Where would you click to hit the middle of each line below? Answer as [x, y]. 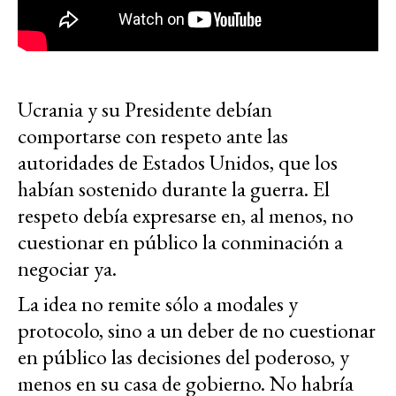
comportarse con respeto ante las [153, 135]
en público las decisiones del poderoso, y [183, 356]
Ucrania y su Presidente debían [145, 109]
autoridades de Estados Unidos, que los [178, 162]
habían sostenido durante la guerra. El [174, 188]
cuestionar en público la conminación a [180, 241]
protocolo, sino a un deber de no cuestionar [197, 330]
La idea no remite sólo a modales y [158, 303]
